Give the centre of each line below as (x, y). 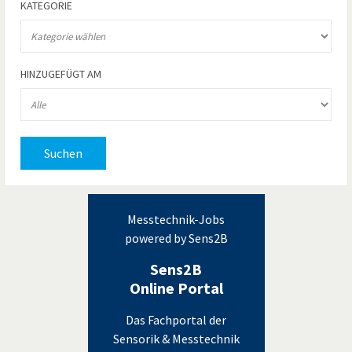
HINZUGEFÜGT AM (61, 74)
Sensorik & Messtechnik (176, 339)
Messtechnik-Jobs (176, 220)
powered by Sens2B (176, 238)
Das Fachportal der (176, 320)
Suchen (63, 154)
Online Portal (176, 288)
